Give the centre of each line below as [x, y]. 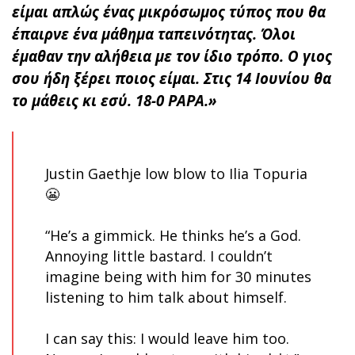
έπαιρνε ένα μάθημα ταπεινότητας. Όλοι [154, 34]
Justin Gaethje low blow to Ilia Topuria [176, 174]
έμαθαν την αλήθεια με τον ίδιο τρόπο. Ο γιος [172, 56]
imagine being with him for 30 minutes [178, 277]
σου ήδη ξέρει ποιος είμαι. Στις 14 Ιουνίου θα [172, 78]
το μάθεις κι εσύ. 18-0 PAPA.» [114, 101]
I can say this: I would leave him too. [167, 339]
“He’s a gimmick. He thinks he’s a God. [173, 236]
